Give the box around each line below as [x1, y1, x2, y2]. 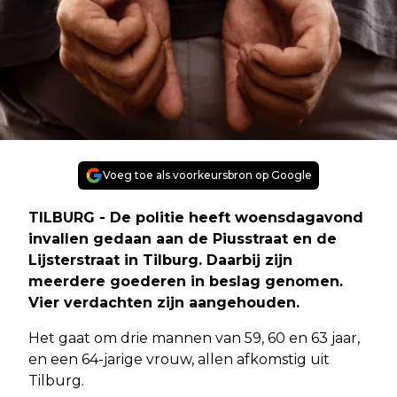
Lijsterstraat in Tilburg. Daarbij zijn [28, 252, 292, 269]
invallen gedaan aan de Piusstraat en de [28, 230, 337, 248]
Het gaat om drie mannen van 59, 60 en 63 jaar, [28, 330, 360, 347]
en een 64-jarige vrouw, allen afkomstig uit [28, 351, 330, 369]
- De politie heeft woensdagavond [99, 209, 363, 227]
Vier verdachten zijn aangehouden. [28, 294, 300, 312]
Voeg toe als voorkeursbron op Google [103, 168, 312, 183]
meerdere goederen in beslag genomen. [28, 273, 343, 291]
